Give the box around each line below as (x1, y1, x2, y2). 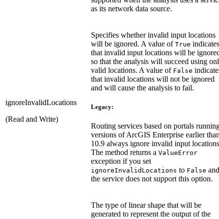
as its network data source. (91, 4, 172, 13)
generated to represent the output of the (91, 209, 211, 218)
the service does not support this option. (91, 174, 213, 183)
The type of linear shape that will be (91, 200, 201, 209)
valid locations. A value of (91, 66, 173, 74)
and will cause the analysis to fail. (91, 83, 194, 92)
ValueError (158, 149, 197, 156)
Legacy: (91, 103, 113, 110)
